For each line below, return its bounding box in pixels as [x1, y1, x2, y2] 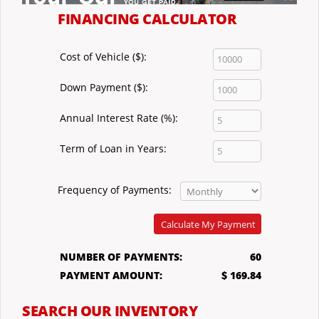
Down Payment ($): [60, 80, 148, 95]
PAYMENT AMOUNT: [60, 268, 162, 283]
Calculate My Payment [161, 218, 256, 231]
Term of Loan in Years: [60, 142, 167, 156]
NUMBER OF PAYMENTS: [60, 250, 182, 264]
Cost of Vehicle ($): [60, 50, 147, 64]
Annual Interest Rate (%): [60, 111, 178, 125]
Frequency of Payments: [58, 183, 172, 197]
